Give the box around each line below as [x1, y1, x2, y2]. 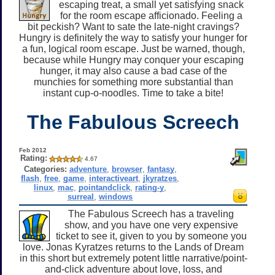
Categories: [23, 164, 67, 174]
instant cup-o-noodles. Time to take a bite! [43, 87, 223, 98]
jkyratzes [143, 173, 177, 183]
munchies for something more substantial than [33, 76, 233, 87]
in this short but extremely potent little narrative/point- [19, 252, 247, 263]
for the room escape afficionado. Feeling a [60, 10, 242, 21]
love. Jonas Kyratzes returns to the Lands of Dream [23, 241, 244, 252]
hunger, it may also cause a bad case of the [39, 65, 227, 76]
